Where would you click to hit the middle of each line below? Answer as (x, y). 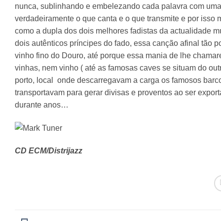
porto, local (34, 80)
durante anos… (42, 105)
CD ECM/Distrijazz (49, 150)
